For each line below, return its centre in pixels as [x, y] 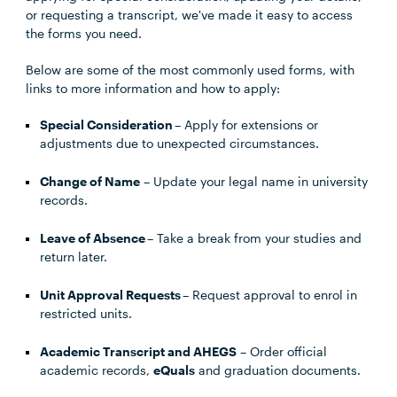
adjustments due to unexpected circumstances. [180, 143]
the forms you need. [84, 33]
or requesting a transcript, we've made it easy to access [190, 15]
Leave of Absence [93, 238]
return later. [74, 257]
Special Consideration [107, 125]
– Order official [282, 351]
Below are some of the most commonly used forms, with [191, 70]
